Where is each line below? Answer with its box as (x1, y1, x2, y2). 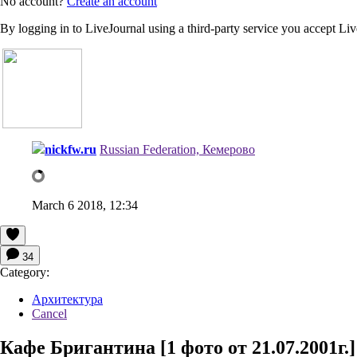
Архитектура (32, 292, 103, 306)
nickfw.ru (45, 142, 96, 156)
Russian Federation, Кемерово (100, 142, 255, 156)
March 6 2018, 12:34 (32, 198, 138, 212)
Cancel (32, 306, 67, 320)
